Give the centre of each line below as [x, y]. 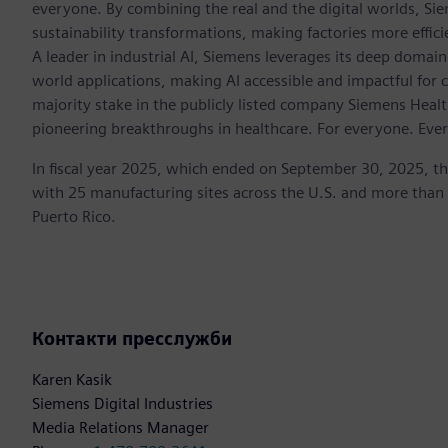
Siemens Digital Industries [122, 404]
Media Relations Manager [120, 428]
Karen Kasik [72, 380]
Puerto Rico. [74, 217]
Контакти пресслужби [132, 339]
